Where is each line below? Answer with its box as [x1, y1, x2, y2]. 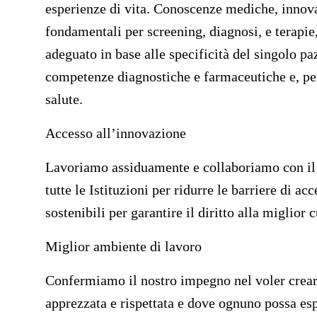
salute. [45, 91, 83, 107]
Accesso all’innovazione [45, 125, 186, 141]
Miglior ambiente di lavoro [45, 238, 202, 254]
